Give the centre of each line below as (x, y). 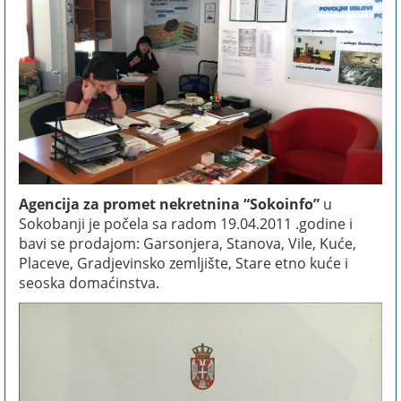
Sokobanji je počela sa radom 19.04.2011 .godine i (186, 223)
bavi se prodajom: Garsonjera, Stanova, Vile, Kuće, (188, 243)
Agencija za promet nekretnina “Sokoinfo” (169, 204)
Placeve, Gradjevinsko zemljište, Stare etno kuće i (183, 263)
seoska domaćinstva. (89, 282)
